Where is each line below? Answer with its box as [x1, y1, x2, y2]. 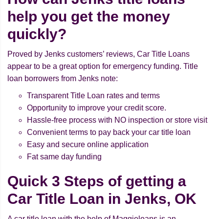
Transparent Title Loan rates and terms [27, 91, 160, 100]
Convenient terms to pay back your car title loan [27, 128, 191, 137]
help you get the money [7, 8, 170, 25]
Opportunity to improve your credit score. [27, 104, 166, 112]
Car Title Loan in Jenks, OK [7, 191, 197, 207]
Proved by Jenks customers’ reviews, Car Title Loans [7, 50, 190, 59]
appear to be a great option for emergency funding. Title [7, 62, 198, 71]
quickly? [7, 26, 66, 43]
